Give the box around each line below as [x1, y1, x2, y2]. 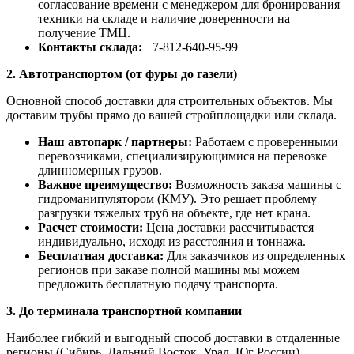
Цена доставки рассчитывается [143, 220, 314, 234]
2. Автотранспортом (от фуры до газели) [6, 66, 237, 81]
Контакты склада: [38, 40, 142, 54]
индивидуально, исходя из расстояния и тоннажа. [38, 234, 306, 248]
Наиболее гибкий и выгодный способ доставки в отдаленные [6, 330, 340, 345]
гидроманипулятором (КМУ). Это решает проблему [38, 191, 317, 205]
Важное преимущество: [38, 177, 172, 191]
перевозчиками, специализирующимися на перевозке [38, 149, 327, 163]
